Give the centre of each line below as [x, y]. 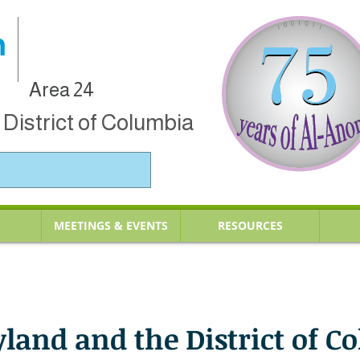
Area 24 [61, 90]
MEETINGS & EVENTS [111, 225]
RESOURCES [250, 225]
